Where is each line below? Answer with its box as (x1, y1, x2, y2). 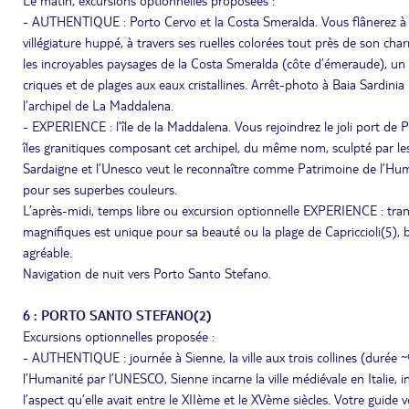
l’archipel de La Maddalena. (23, 97, 173, 113)
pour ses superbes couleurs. (23, 181, 184, 197)
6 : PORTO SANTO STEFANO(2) (23, 307, 212, 323)
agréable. (23, 244, 72, 260)
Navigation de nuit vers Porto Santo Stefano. (23, 265, 271, 281)
